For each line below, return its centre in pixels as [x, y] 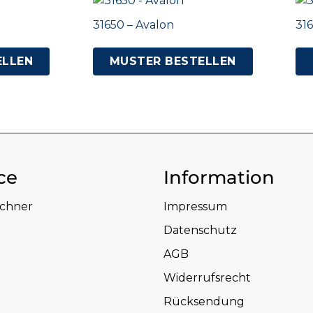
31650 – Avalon [133, 25]
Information [219, 177]
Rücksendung [204, 302]
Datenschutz [200, 231]
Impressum [195, 207]
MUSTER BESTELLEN [173, 61]
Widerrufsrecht [207, 278]
